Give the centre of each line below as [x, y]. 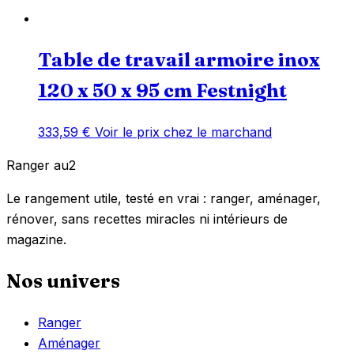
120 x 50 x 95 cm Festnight [162, 90]
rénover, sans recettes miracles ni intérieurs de [147, 218]
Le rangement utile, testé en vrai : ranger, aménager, [164, 198]
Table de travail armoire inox [179, 59]
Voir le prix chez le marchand [183, 132]
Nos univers [63, 281]
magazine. [36, 239]
